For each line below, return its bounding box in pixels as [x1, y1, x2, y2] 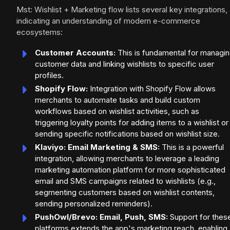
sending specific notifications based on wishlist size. [35, 129, 220, 139]
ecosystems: [16, 27, 63, 37]
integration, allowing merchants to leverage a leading [35, 154, 219, 164]
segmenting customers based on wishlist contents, [35, 187, 215, 198]
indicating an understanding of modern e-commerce [16, 16, 200, 26]
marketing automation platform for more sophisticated [35, 165, 225, 175]
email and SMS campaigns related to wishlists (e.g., [35, 176, 216, 186]
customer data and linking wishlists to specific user [35, 59, 214, 69]
